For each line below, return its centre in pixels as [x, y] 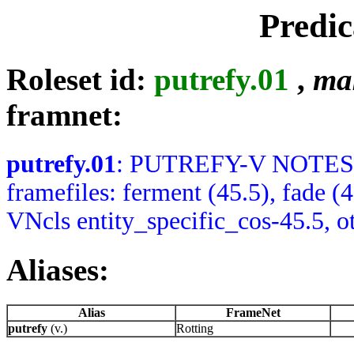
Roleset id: [80, 80]
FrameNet [253, 313]
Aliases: [58, 269]
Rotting [195, 329]
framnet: [64, 115]
